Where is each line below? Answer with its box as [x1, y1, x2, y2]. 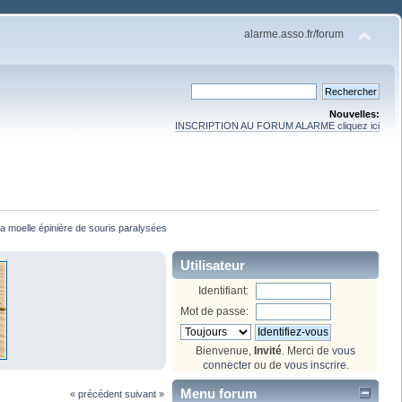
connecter [202, 358, 251, 371]
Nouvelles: [329, 109, 380, 119]
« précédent [69, 388, 122, 399]
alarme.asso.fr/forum [244, 28, 345, 40]
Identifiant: [198, 284, 249, 297]
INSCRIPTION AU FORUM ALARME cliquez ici [175, 120, 380, 131]
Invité [254, 344, 282, 357]
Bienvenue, [196, 344, 254, 357]
